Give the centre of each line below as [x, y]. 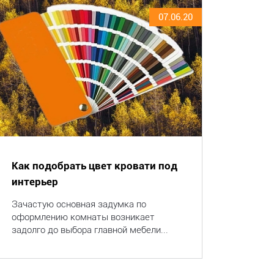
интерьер [35, 182]
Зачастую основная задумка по [79, 204]
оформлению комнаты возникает [83, 217]
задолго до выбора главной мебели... [90, 230]
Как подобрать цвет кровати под [94, 166]
